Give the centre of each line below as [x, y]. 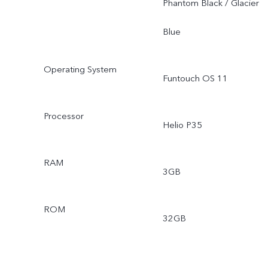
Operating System [80, 70]
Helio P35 [182, 125]
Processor [63, 116]
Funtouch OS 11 [195, 79]
